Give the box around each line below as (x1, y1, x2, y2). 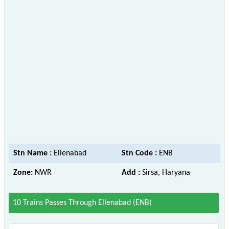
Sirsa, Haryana (142, 168, 190, 177)
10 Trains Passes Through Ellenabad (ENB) (13, 198, 152, 207)
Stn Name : (13, 149, 54, 157)
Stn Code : (122, 149, 159, 157)
